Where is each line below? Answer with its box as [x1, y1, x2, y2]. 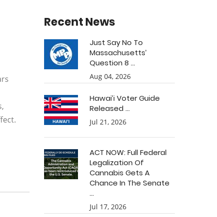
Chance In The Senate [90, 178, 170, 188]
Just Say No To [90, 37, 143, 47]
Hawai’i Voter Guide [90, 93, 160, 103]
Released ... [90, 103, 130, 113]
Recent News [44, 15, 115, 30]
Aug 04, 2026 [90, 72, 131, 81]
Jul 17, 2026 [90, 202, 126, 211]
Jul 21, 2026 [90, 117, 126, 126]
